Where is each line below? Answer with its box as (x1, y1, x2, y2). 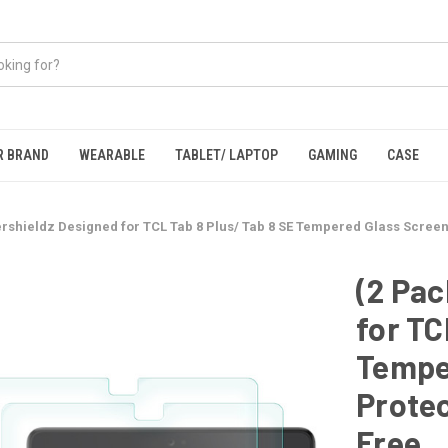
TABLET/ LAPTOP (175, 147, 278, 163)
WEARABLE (79, 147, 145, 163)
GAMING (308, 147, 357, 163)
